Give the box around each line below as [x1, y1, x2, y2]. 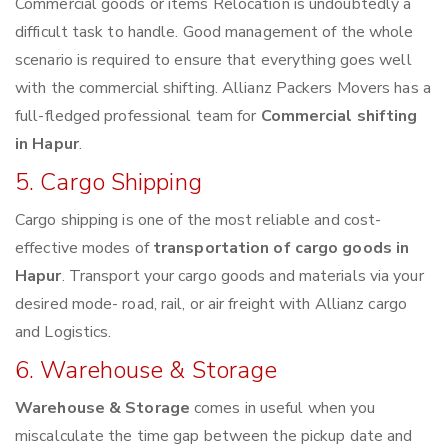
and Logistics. [15, 321, 112, 344]
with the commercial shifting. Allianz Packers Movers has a [15, 77, 431, 100]
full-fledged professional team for [15, 105, 261, 128]
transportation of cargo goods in [152, 237, 410, 260]
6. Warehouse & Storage [15, 354, 278, 387]
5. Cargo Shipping [15, 166, 202, 199]
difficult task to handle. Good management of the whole [15, 21, 414, 44]
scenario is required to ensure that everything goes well [15, 49, 412, 72]
